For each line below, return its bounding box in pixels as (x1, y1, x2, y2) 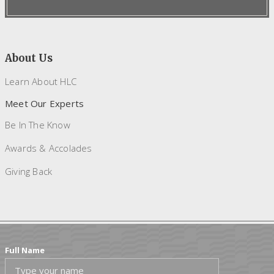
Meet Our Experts (5, 97, 84, 109)
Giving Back (5, 165, 53, 177)
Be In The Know (5, 118, 70, 131)
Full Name (5, 244, 45, 256)
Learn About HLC (5, 75, 76, 87)
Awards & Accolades (5, 141, 92, 154)
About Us (5, 51, 53, 65)
